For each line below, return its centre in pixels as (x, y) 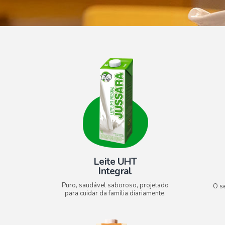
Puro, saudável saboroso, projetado (115, 186)
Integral (115, 172)
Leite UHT (115, 162)
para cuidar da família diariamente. (115, 194)
